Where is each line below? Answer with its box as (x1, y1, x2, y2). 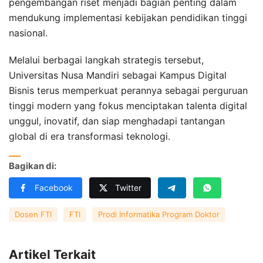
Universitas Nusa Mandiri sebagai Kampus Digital (9, 69, 227, 81)
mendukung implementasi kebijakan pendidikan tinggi (9, 11, 247, 23)
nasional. (9, 26, 48, 39)
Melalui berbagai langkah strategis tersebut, (9, 53, 204, 66)
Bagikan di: (9, 160, 56, 172)
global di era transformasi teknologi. (9, 130, 170, 142)
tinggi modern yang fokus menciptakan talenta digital (9, 99, 247, 112)
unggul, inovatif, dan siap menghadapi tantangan (9, 114, 225, 127)
